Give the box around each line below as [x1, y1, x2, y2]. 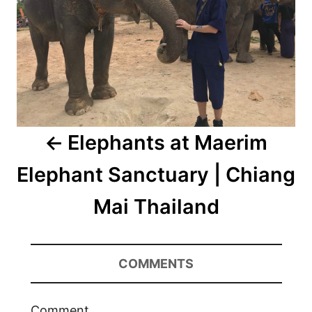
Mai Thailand [93, 194, 219, 219]
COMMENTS [118, 256, 194, 271]
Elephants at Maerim [67, 130, 267, 155]
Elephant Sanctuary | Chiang [17, 162, 295, 187]
